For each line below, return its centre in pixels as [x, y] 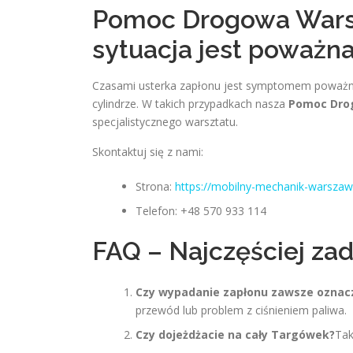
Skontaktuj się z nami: [148, 152]
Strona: [155, 186]
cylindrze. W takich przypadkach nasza [190, 104]
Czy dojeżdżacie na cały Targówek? [235, 334]
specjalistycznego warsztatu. [165, 122]
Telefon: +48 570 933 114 [201, 211]
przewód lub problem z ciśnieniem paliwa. [241, 310]
